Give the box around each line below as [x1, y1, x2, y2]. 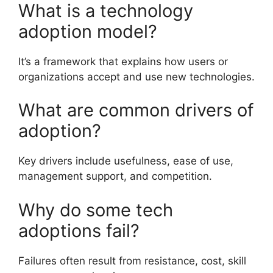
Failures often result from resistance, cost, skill [18, 254, 246, 267]
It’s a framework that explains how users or [18, 55, 228, 68]
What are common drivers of [18, 99, 253, 121]
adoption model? [18, 20, 157, 42]
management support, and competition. [18, 170, 212, 183]
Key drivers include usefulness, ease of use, [18, 155, 233, 168]
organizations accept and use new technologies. [18, 70, 255, 83]
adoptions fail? [18, 219, 140, 241]
